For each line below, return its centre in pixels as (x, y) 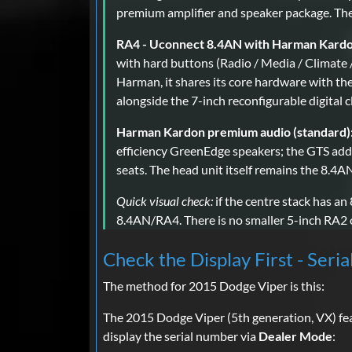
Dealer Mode (295, 336)
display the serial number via (181, 336)
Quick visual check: (165, 201)
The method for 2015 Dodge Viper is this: (214, 286)
